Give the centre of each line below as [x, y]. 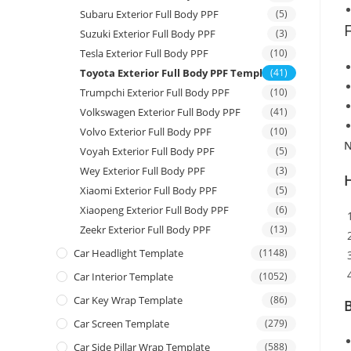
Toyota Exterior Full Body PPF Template [180, 73]
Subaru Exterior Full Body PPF [149, 14]
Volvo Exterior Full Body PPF [146, 132]
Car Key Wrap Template [128, 300]
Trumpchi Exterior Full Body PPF [155, 93]
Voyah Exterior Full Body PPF [147, 152]
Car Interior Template [123, 277]
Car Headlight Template [128, 253]
